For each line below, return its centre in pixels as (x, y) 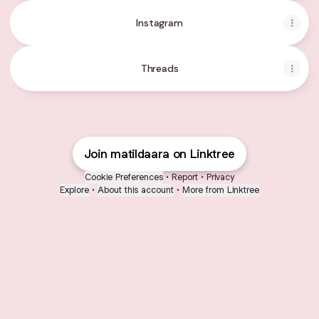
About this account (136, 190)
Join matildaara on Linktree (159, 154)
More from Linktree (221, 190)
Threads (159, 68)
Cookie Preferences (124, 177)
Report (185, 177)
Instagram (159, 23)
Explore (74, 190)
